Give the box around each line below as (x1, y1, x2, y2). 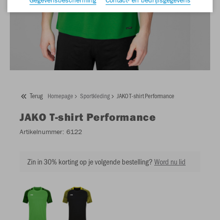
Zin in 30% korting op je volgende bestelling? (27, 156, 153, 166)
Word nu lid (154, 156, 186, 166)
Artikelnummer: (20, 127, 64, 136)
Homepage (48, 91, 73, 100)
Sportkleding (80, 91, 110, 100)
